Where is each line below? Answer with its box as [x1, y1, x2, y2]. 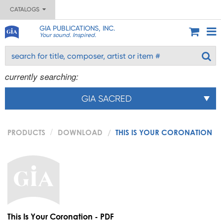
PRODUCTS [7, 128, 45, 137]
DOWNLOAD [58, 128, 103, 137]
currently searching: [5, 71, 78, 82]
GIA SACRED [81, 93, 132, 104]
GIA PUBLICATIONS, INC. [39, 24, 115, 32]
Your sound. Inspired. [39, 32, 96, 38]
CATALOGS [9, 6, 42, 13]
